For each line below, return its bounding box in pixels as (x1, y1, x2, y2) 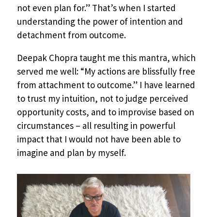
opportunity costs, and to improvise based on (17, 106, 194, 118)
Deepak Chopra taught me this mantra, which (17, 52, 196, 64)
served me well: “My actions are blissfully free (17, 65, 195, 77)
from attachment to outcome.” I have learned (17, 79, 195, 91)
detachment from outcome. (17, 29, 126, 41)
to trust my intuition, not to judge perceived (17, 93, 188, 105)
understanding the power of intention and (17, 15, 183, 28)
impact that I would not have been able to (17, 133, 181, 145)
